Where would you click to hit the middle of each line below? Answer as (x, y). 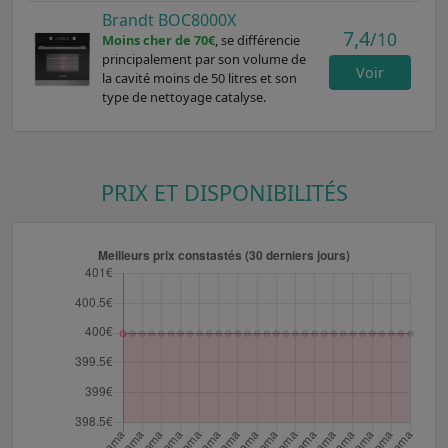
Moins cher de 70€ (158, 39)
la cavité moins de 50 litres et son (199, 77)
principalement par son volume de (203, 58)
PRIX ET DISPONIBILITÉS (224, 192)
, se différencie (257, 39)
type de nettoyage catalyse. (183, 96)
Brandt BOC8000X (168, 19)
